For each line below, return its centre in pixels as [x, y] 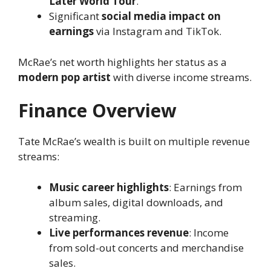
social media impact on [161, 16]
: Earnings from [205, 187]
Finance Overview [97, 111]
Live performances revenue [119, 232]
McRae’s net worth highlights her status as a [122, 62]
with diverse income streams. [181, 77]
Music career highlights [109, 187]
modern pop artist [64, 77]
